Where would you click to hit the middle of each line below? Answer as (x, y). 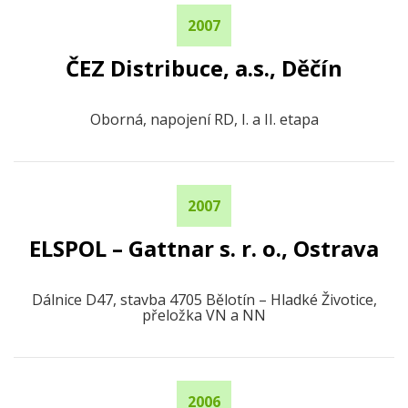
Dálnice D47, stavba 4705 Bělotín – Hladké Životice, (204, 300)
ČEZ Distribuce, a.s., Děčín (204, 68)
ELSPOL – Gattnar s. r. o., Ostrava (204, 248)
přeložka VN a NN (204, 315)
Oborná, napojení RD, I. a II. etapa (204, 119)
